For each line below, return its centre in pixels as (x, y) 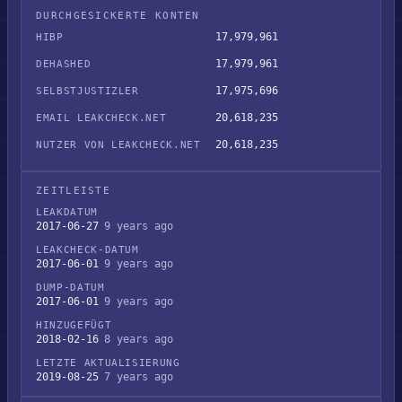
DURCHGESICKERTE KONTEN (118, 16)
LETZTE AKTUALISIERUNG (108, 363)
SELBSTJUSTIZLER (87, 91)
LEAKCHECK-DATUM (87, 250)
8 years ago (139, 339)
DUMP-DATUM (70, 288)
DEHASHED (64, 64)
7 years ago (139, 377)
